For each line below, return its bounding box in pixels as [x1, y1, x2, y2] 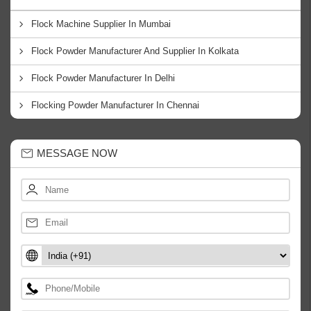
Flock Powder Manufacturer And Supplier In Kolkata [31, 46, 239, 56]
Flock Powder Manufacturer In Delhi [31, 73, 175, 83]
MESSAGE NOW [37, 147, 117, 159]
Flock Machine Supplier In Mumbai [31, 19, 171, 29]
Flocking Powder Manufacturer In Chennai [31, 100, 199, 110]
